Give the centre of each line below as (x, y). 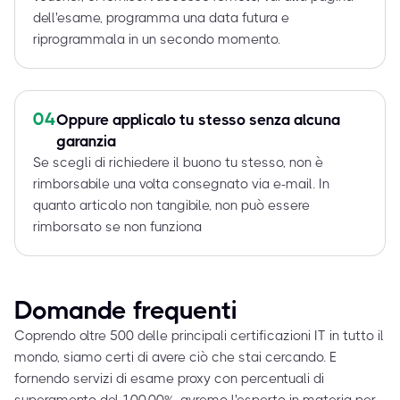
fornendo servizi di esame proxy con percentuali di (169, 379)
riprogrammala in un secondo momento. (157, 39)
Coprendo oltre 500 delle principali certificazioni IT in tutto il (199, 336)
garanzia (86, 141)
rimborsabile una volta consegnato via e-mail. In (181, 184)
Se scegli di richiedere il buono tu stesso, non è (178, 162)
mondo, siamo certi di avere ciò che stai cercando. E (175, 357)
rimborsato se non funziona (117, 227)
